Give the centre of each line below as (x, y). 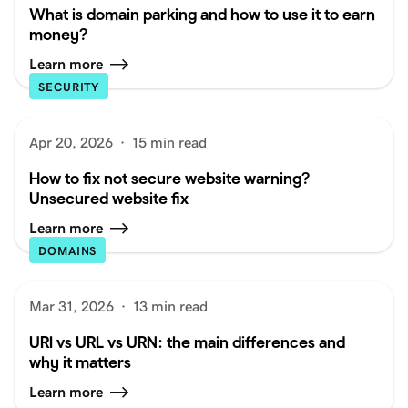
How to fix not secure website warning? (169, 178)
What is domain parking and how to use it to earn (202, 15)
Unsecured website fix (109, 199)
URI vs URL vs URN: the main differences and (187, 342)
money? (58, 35)
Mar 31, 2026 (71, 307)
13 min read (170, 307)
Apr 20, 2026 (71, 143)
